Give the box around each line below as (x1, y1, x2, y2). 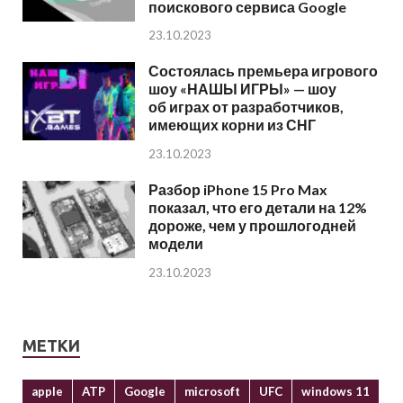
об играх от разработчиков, (148, 98, 344, 116)
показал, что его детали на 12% (148, 199, 367, 217)
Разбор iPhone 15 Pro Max (148, 181, 327, 199)
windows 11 (301, 384, 370, 399)
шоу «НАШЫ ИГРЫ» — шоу (148, 80, 336, 98)
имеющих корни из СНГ (148, 116, 316, 134)
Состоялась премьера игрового (148, 62, 378, 80)
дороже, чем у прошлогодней (148, 217, 356, 235)
